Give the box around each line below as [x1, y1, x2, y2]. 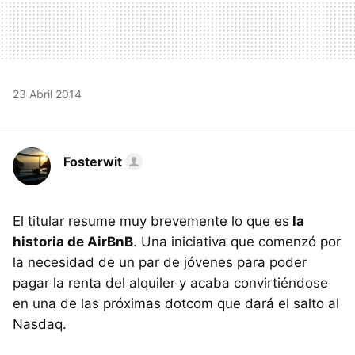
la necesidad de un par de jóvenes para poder [13, 254, 307, 270]
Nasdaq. [13, 315, 67, 332]
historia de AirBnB [13, 233, 133, 250]
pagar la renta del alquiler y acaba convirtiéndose [13, 274, 328, 291]
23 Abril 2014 [13, 86, 82, 101]
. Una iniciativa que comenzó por [133, 233, 341, 250]
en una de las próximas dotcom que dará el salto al [13, 295, 339, 311]
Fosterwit [63, 153, 122, 170]
